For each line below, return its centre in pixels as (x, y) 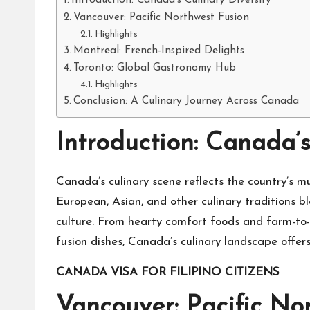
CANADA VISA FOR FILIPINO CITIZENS (168, 273)
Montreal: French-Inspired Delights (159, 51)
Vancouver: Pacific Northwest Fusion (162, 18)
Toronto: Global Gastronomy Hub (155, 68)
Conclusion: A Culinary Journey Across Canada (186, 101)
